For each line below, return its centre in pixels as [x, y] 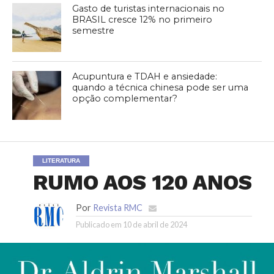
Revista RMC [118, 208]
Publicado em [99, 225]
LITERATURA [61, 161]
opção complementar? [125, 99]
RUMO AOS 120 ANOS [143, 183]
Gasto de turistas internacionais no [149, 9]
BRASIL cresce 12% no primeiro [143, 20]
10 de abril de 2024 [155, 225]
